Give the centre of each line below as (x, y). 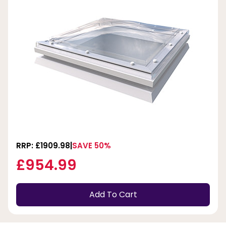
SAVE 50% (92, 145)
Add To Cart (113, 195)
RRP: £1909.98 (43, 145)
